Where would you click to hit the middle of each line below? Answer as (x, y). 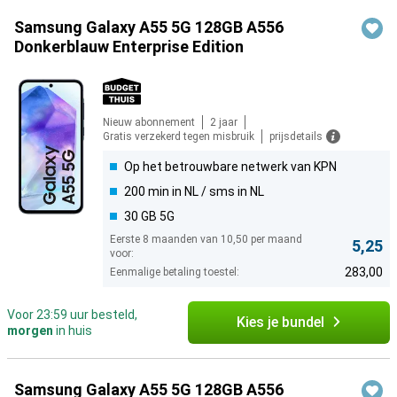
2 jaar (224, 122)
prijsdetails (296, 136)
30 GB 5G (149, 216)
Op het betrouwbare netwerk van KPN (230, 167)
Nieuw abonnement (149, 122)
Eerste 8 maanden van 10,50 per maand (206, 239)
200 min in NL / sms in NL (194, 191)
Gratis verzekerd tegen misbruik (179, 136)
